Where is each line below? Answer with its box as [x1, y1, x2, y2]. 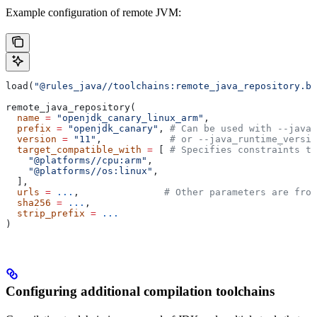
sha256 [6, 197, 51, 208]
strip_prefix [6, 207, 85, 219]
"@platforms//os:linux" [6, 165, 153, 176]
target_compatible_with [6, 144, 142, 155]
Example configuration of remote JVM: [6, 6, 181, 18]
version [6, 133, 57, 144]
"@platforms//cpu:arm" [6, 154, 147, 166]
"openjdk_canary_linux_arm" [51, 112, 204, 123]
